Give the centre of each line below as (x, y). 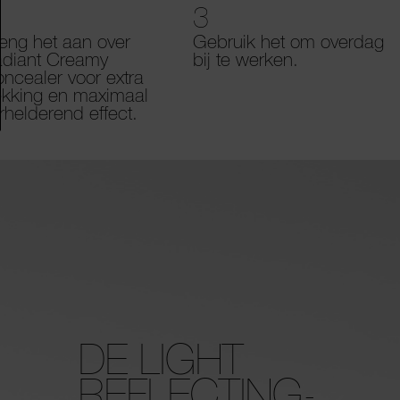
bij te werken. (246, 60)
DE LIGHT (161, 358)
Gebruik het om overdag (289, 42)
